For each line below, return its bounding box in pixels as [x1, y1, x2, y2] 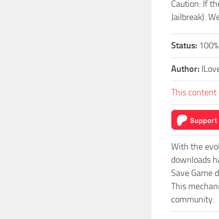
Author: [171, 64, 201, 74]
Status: [171, 40, 199, 51]
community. [171, 194, 215, 205]
